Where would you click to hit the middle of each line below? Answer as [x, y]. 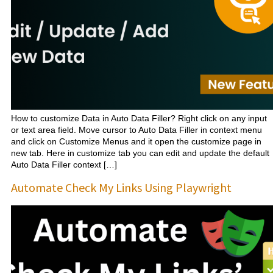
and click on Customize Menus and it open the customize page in [136, 141]
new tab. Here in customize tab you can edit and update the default [140, 153]
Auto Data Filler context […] [64, 164]
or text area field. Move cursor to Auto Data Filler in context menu [136, 129]
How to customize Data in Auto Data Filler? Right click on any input [139, 118]
